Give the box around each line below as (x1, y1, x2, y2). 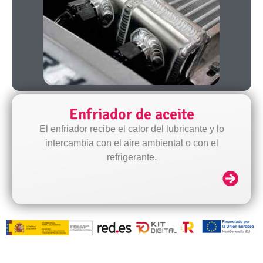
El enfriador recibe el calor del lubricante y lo (39, 121, 224, 131)
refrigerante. (106, 149, 157, 160)
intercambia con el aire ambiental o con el (45, 135, 218, 146)
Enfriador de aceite (69, 102, 194, 122)
